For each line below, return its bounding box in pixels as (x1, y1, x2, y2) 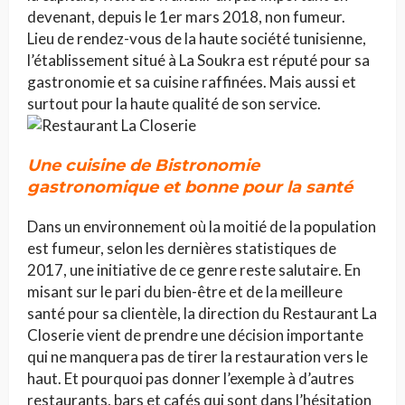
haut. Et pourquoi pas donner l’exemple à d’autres (27, 369, 354, 389)
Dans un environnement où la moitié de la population (27, 217, 376, 237)
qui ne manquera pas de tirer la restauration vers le (27, 347, 368, 367)
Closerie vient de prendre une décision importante (27, 325, 363, 345)
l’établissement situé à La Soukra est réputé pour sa (27, 51, 370, 71)
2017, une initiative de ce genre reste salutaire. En (27, 260, 361, 280)
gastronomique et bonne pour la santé (27, 177, 353, 198)
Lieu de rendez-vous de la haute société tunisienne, (27, 29, 366, 49)
